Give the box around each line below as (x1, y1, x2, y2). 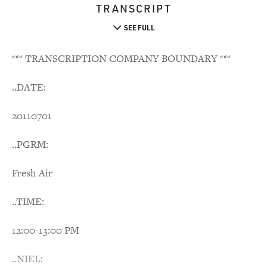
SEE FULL (123, 23, 155, 32)
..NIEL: (12, 252, 43, 266)
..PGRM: (12, 137, 48, 151)
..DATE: (12, 80, 46, 94)
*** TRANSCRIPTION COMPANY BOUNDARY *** (12, 51, 231, 66)
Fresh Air (12, 166, 52, 180)
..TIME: (12, 194, 44, 209)
